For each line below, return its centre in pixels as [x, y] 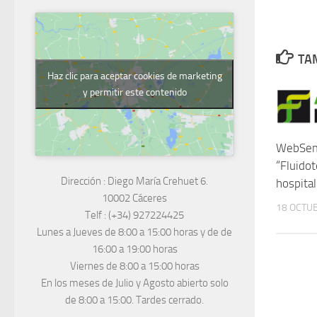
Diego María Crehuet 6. [158, 181]
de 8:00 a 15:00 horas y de [162, 232]
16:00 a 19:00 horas [134, 249]
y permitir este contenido [134, 92]
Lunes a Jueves [71, 232]
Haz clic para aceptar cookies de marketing [134, 76]
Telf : [97, 215]
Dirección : [84, 181]
